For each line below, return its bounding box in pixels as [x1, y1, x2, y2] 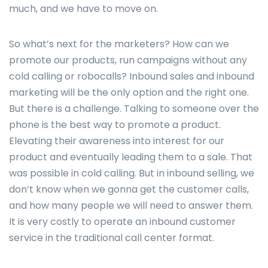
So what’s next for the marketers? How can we [9, 37, 229, 51]
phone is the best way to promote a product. [9, 118, 221, 132]
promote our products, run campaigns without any [9, 53, 247, 67]
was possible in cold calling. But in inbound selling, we [9, 166, 254, 180]
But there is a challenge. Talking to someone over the [9, 102, 259, 115]
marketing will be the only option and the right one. [9, 86, 249, 99]
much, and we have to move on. [9, 2, 158, 16]
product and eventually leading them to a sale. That [9, 150, 252, 164]
